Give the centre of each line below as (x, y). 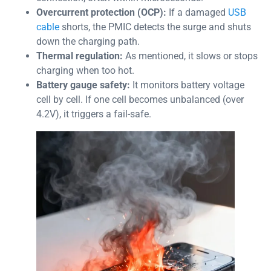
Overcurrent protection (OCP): (101, 12)
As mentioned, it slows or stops (190, 56)
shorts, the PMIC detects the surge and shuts (156, 27)
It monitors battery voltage (187, 85)
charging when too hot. (85, 70)
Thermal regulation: (80, 56)
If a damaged (197, 12)
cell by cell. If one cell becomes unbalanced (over (140, 99)
